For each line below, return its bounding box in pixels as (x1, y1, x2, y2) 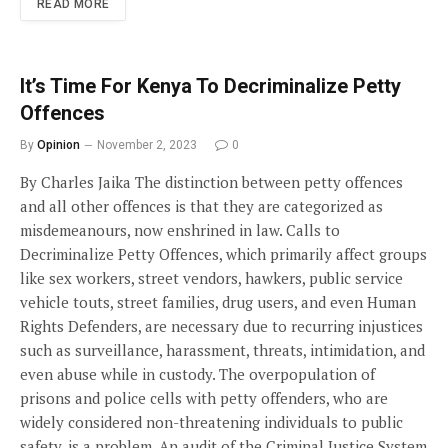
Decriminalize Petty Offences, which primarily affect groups (20, 244, 427, 264)
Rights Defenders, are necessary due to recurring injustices (20, 316, 423, 336)
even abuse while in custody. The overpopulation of (20, 364, 375, 384)
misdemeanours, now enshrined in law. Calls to (20, 220, 340, 240)
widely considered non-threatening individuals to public (20, 412, 403, 432)
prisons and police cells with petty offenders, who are (20, 388, 388, 408)
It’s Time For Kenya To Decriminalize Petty (20, 74, 401, 98)
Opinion (37, 138, 80, 152)
